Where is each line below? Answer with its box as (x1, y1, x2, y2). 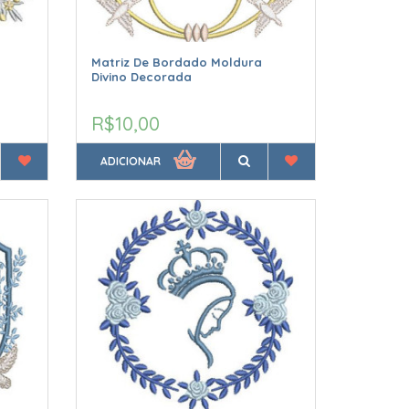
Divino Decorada (91, 69, 193, 85)
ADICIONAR (100, 154, 162, 169)
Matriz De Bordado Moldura (91, 55, 263, 70)
